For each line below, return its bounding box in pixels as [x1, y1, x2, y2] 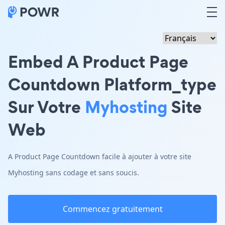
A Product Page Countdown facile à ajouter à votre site [8, 152, 191, 161]
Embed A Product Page [8, 50, 188, 73]
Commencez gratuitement [62, 203, 163, 214]
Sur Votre [8, 95, 85, 119]
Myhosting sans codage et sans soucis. [8, 168, 139, 177]
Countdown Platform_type [8, 72, 216, 96]
